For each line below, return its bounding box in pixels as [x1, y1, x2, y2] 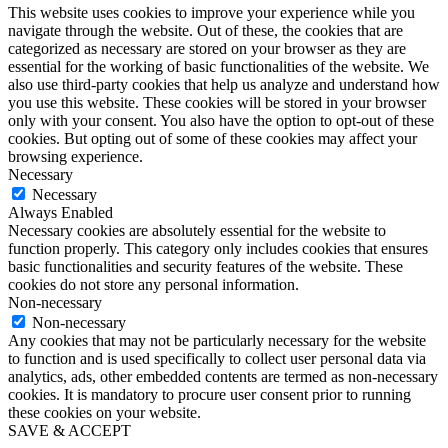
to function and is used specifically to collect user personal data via [8, 350, 426, 368]
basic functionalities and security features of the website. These [8, 258, 403, 276]
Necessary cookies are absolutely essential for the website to [8, 222, 386, 240]
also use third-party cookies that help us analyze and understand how [8, 76, 440, 94]
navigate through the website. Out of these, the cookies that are [8, 22, 403, 40]
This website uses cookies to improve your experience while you [8, 4, 415, 22]
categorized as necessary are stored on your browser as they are [8, 40, 406, 58]
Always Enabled [8, 204, 113, 222]
